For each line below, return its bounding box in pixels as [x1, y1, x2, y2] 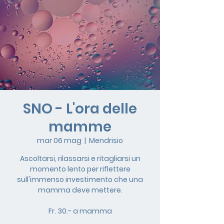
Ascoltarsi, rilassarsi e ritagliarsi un [19, 153, 140, 163]
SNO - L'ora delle [23, 99, 137, 118]
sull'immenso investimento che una [17, 174, 143, 184]
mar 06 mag [37, 135, 81, 145]
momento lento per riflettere [29, 164, 130, 174]
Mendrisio [89, 135, 123, 145]
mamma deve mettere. [37, 185, 122, 195]
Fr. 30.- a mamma [48, 206, 112, 216]
